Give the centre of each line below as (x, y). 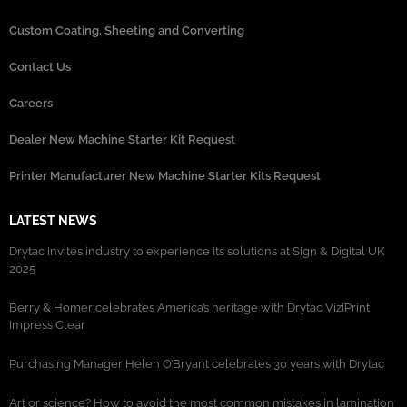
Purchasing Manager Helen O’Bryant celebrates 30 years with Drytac (197, 364)
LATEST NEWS (53, 221)
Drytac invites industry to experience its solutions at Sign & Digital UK (197, 252)
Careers (31, 104)
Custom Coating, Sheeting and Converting (127, 31)
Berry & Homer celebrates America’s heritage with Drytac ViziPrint (189, 308)
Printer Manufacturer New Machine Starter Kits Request (165, 176)
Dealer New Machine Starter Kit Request (122, 140)
